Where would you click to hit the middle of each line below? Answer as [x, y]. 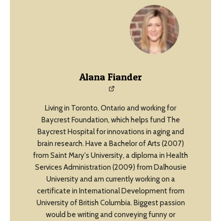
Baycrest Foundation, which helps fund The [110, 120]
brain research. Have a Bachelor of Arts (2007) [110, 144]
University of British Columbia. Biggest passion [110, 203]
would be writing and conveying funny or [110, 215]
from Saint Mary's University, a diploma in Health [110, 156]
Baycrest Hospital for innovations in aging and [110, 132]
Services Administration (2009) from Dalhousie [110, 167]
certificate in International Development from [110, 191]
